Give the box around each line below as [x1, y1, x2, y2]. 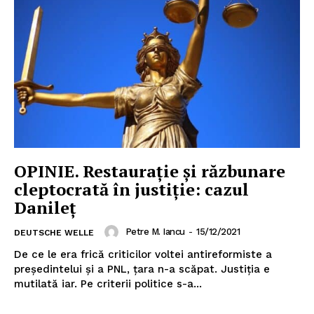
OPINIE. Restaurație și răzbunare [14, 160, 285, 183]
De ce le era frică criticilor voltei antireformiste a [14, 248, 272, 261]
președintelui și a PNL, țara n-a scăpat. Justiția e [14, 263, 270, 276]
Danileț [14, 196, 76, 219]
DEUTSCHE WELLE [14, 228, 94, 238]
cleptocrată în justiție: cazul [14, 178, 249, 201]
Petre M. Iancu [125, 226, 185, 238]
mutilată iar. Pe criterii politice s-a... [14, 278, 202, 291]
